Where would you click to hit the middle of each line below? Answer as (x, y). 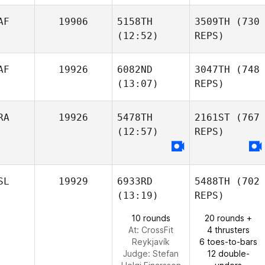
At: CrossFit (151, 230)
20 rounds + (228, 218)
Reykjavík (151, 242)
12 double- (228, 253)
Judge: (138, 253)
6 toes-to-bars (228, 242)
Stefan (166, 253)
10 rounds (151, 218)
